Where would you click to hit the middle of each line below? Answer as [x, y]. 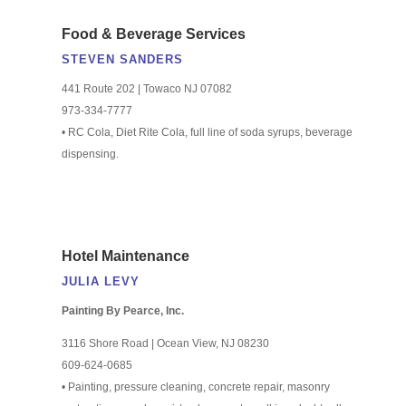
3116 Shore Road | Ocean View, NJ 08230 [165, 343]
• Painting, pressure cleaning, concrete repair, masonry [195, 387]
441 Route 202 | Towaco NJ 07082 [146, 88]
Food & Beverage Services [153, 34]
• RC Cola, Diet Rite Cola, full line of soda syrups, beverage [207, 132]
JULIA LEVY [100, 281]
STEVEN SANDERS [122, 59]
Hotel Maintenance [125, 256]
